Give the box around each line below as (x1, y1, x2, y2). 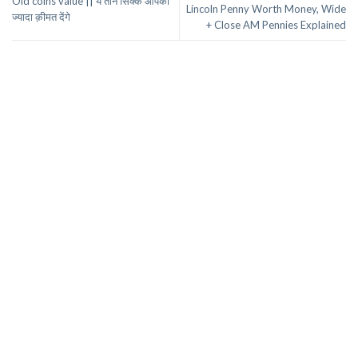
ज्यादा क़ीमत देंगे (12, 10, 70, 23)
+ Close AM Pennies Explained (206, 18, 346, 31)
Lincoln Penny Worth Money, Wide (186, 2, 346, 15)
